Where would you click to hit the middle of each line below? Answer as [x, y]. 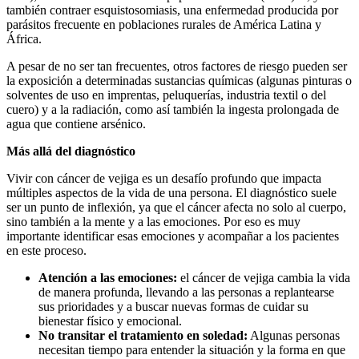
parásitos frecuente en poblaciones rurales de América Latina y [164, 25]
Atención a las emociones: [109, 278]
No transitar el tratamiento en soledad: [143, 336]
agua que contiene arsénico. [76, 124]
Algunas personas [294, 336]
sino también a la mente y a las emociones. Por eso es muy [153, 222]
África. [24, 39]
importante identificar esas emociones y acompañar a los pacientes [173, 236]
